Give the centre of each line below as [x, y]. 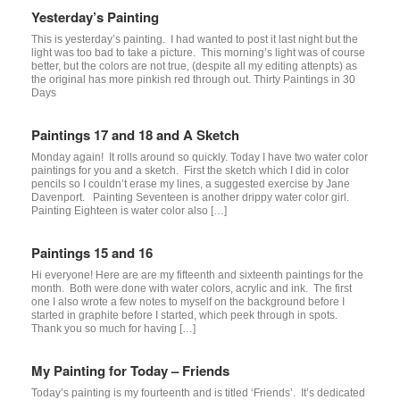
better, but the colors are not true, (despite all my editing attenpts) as [194, 66]
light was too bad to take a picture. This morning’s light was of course [198, 52]
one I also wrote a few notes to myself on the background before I [188, 301]
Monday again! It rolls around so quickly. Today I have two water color [200, 157]
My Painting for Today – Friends [130, 370]
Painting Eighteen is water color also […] [129, 210]
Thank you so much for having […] [113, 328]
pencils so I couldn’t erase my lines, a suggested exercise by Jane [191, 183]
